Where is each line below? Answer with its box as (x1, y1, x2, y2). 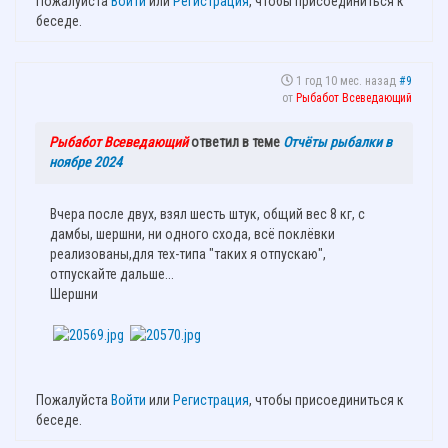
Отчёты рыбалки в (283, 133, 392, 150)
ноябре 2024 (49, 153, 122, 170)
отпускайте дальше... (50, 265, 174, 282)
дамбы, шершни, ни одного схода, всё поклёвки (50, 225, 335, 242)
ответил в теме (188, 133, 283, 150)
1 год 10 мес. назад (296, 73, 396, 88)
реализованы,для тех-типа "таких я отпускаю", (50, 245, 326, 262)
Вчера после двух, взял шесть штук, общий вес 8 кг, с (50, 205, 365, 222)
